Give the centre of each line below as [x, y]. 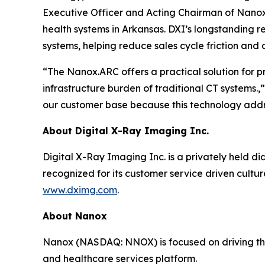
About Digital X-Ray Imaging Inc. [126, 130]
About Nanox [75, 216]
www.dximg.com [80, 190]
